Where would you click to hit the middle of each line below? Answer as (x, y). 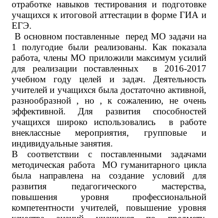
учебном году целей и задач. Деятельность (109, 79)
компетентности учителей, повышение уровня (109, 208)
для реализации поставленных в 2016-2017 (109, 68)
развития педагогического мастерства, (109, 186)
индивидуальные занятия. (62, 143)
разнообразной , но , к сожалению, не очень (109, 100)
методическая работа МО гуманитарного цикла (109, 165)
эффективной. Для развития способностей (109, 111)
